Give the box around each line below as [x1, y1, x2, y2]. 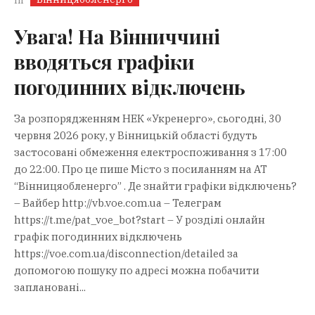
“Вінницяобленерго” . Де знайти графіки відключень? [14, 179, 297, 193]
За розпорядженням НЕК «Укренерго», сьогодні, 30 [14, 112, 281, 125]
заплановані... [14, 281, 86, 294]
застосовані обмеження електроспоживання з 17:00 [14, 146, 287, 159]
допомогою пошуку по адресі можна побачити [14, 264, 259, 277]
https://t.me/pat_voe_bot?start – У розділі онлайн [14, 213, 265, 226]
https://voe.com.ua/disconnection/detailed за [14, 247, 238, 260]
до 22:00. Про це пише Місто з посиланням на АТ [14, 162, 267, 176]
